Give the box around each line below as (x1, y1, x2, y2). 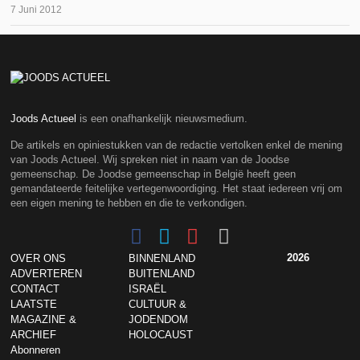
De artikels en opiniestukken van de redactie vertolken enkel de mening (10, 139, 343, 152)
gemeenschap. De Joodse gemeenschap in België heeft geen (10, 168, 297, 181)
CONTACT (10, 283, 60, 296)
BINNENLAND (129, 252, 196, 265)
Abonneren (10, 344, 61, 357)
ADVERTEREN (10, 268, 83, 280)
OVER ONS (10, 252, 67, 265)
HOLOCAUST (129, 329, 194, 342)
